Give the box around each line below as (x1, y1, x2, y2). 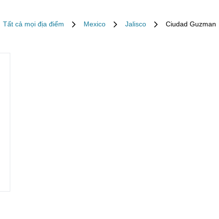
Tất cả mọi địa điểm (3, 20, 64, 28)
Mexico (84, 20, 106, 28)
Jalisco (125, 20, 146, 28)
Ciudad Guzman (166, 20, 216, 28)
